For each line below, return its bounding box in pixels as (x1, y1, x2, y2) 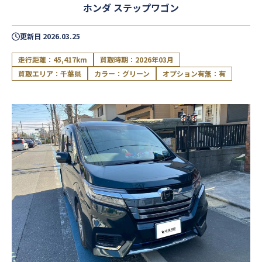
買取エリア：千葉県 (18, 68, 81, 78)
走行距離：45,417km (18, 54, 87, 64)
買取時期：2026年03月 (100, 54, 174, 64)
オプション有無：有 (163, 68, 226, 78)
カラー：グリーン (94, 68, 150, 78)
